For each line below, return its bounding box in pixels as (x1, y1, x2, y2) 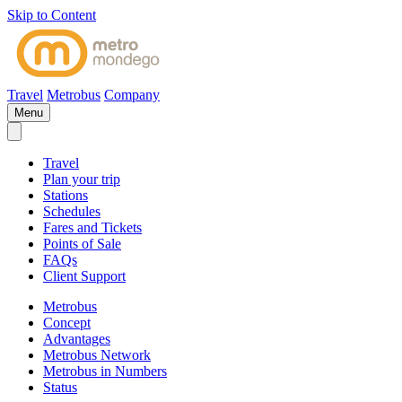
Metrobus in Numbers (43, 363, 167, 379)
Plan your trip (43, 171, 120, 187)
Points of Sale (43, 236, 121, 251)
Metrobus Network (43, 347, 151, 363)
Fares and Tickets (43, 220, 142, 235)
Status (43, 380, 77, 395)
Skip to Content (7, 7, 96, 22)
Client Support (43, 268, 126, 284)
